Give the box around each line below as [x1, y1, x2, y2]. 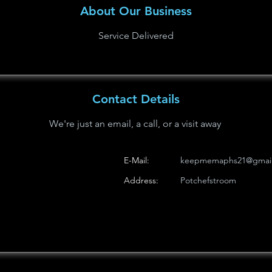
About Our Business [80, 4, 192, 18]
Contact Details [92, 92, 180, 106]
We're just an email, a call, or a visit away [49, 118, 221, 129]
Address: [124, 175, 158, 186]
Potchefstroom [180, 175, 236, 186]
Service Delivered [98, 30, 174, 41]
